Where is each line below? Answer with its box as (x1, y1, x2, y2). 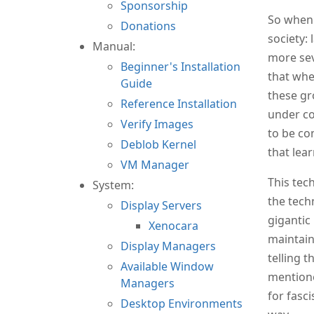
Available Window (121, 258, 214, 274)
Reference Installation (121, 95, 237, 111)
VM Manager (121, 156, 189, 172)
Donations (121, 18, 176, 34)
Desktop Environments (121, 295, 243, 311)
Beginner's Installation (121, 58, 240, 74)
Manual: (93, 38, 135, 54)
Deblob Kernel (121, 136, 196, 152)
